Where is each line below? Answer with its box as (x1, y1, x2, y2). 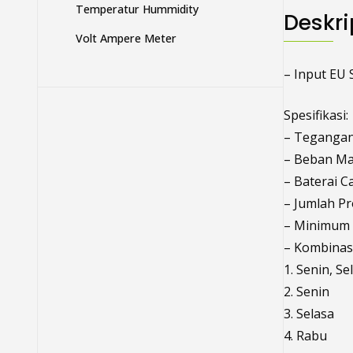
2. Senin (283, 283, 329, 301)
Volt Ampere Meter (76, 31, 176, 46)
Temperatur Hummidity (76, 2, 199, 17)
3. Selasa (283, 305, 334, 323)
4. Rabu (283, 327, 327, 345)
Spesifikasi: (283, 106, 348, 124)
